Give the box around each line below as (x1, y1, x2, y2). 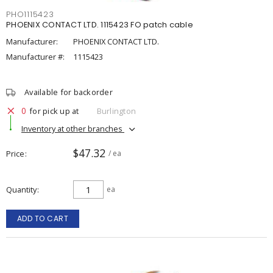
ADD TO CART (16, 213, 69, 224)
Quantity (6, 184, 37, 195)
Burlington (96, 105, 136, 116)
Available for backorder (24, 87, 113, 97)
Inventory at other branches (21, 122, 124, 134)
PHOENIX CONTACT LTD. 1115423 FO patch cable (6, 19, 193, 30)
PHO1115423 (6, 9, 54, 19)
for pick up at (29, 105, 79, 116)
